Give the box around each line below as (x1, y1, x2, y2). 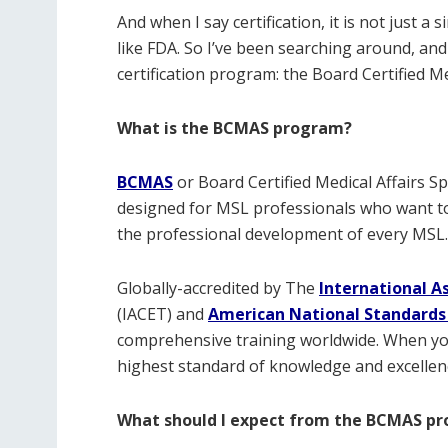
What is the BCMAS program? (117, 116, 352, 139)
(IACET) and (117, 302, 208, 325)
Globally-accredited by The (117, 276, 319, 299)
